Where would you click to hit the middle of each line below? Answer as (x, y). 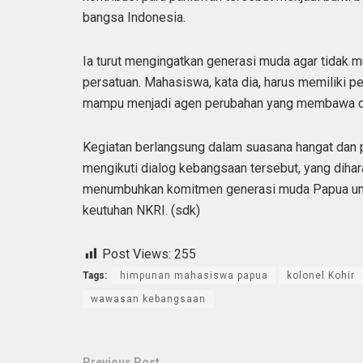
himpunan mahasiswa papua (194, 275)
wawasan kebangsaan (148, 299)
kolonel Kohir (321, 275)
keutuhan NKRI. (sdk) (141, 210)
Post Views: (137, 254)
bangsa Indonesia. (134, 17)
